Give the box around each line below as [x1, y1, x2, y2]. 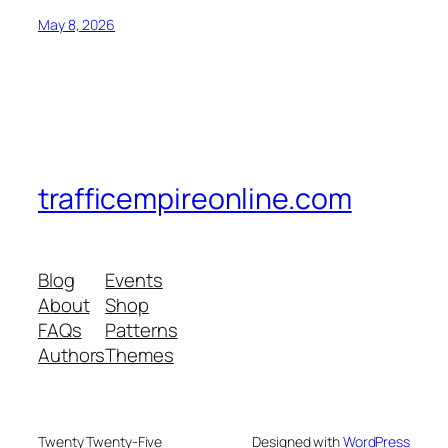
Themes [105, 342, 174, 369]
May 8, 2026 [38, 14, 115, 34]
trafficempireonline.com [38, 178, 352, 218]
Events [105, 267, 163, 294]
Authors [38, 342, 106, 369]
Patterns [105, 317, 178, 344]
